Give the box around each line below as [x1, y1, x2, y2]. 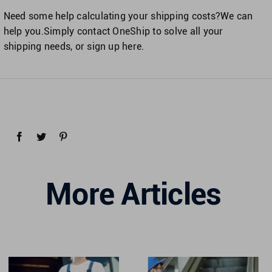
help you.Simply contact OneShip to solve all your [3, 25, 223, 37]
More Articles [46, 176, 222, 212]
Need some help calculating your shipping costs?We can [3, 10, 253, 22]
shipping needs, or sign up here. [3, 40, 144, 52]
